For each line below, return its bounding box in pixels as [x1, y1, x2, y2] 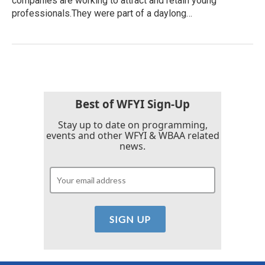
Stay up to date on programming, [57, 118, 208, 131]
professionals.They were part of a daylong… [12, 7, 192, 19]
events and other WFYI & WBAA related [46, 128, 219, 142]
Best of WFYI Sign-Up [75, 96, 190, 111]
